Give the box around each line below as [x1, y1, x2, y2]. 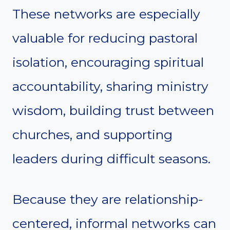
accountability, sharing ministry [12, 78, 208, 94]
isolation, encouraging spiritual [12, 54, 204, 70]
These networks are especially [12, 6, 200, 22]
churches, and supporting [12, 126, 172, 142]
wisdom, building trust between [12, 102, 214, 118]
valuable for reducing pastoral [12, 30, 198, 46]
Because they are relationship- [12, 191, 203, 207]
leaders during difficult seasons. [12, 150, 210, 166]
